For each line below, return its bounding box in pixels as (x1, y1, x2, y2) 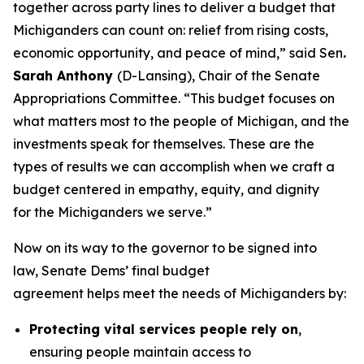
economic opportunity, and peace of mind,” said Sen (13, 45, 343, 61)
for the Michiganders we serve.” (13, 204, 212, 220)
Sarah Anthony (13, 67, 113, 84)
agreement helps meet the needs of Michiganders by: (13, 285, 346, 301)
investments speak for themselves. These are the (13, 136, 314, 152)
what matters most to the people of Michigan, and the (13, 113, 349, 129)
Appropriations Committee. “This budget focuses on (13, 90, 335, 106)
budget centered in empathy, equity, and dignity (13, 181, 319, 197)
